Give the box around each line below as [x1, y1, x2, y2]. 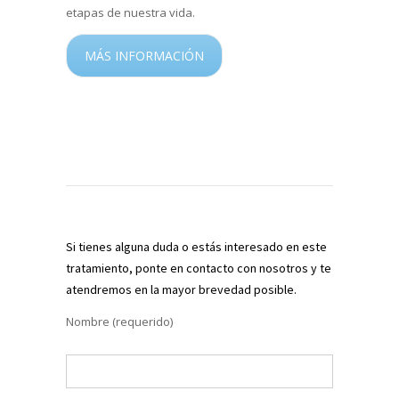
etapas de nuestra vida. [66, 4, 195, 20]
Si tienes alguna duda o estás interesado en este [66, 238, 327, 255]
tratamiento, [66, 259, 135, 276]
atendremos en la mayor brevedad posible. [66, 281, 297, 297]
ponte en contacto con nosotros [135, 259, 308, 276]
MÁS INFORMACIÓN [85, 46, 204, 64]
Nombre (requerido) [66, 313, 173, 330]
